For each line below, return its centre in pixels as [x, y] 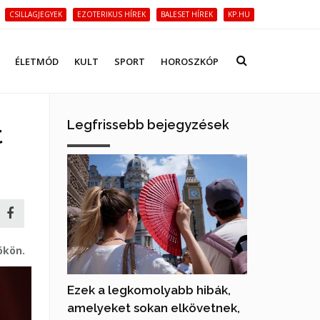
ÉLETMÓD [37, 61]
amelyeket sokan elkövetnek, [153, 307]
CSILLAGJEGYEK [36, 14]
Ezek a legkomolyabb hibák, [149, 290]
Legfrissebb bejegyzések [148, 125]
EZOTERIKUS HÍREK [111, 14]
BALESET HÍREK [187, 14]
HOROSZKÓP [190, 61]
